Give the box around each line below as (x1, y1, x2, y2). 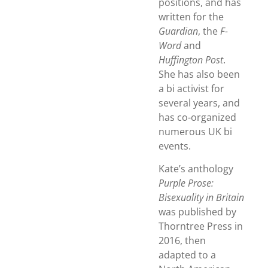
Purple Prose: (159, 176, 214, 190)
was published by (159, 205, 236, 219)
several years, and (159, 96, 240, 109)
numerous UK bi (159, 125, 232, 138)
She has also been (159, 68, 240, 81)
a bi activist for (159, 82, 224, 95)
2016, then (159, 234, 206, 248)
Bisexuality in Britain (159, 191, 244, 205)
